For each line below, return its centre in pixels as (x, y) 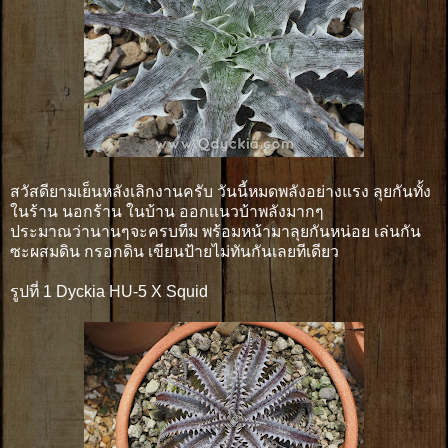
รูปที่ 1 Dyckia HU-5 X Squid (109, 291)
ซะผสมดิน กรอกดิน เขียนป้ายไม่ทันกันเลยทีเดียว (174, 251)
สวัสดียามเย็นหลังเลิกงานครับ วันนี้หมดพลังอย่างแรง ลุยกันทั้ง (220, 191)
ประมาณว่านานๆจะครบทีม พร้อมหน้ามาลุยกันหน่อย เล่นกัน (215, 231)
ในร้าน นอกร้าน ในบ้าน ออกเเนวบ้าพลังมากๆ (167, 211)
